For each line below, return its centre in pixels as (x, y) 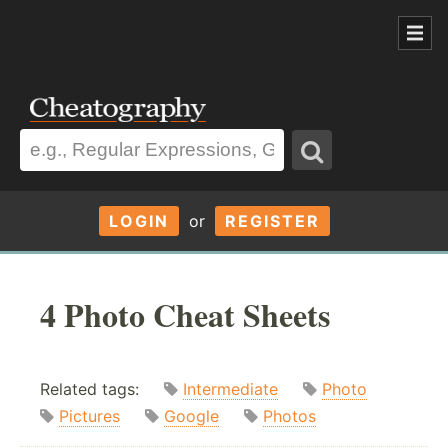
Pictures (89, 416)
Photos (289, 416)
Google (191, 416)
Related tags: (102, 389)
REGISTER (272, 220)
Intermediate (230, 389)
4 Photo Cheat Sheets (185, 314)
